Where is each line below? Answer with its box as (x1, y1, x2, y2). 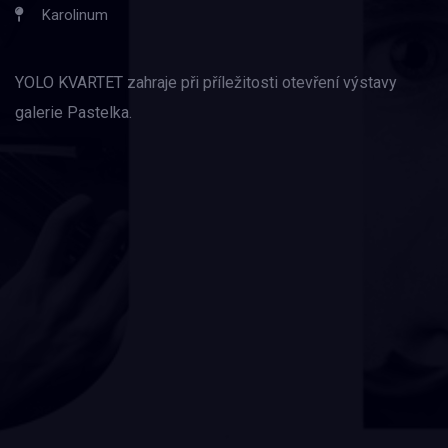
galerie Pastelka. (15, 103, 132, 122)
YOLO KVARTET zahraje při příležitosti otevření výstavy (15, 73, 397, 92)
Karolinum (42, 6, 108, 24)
